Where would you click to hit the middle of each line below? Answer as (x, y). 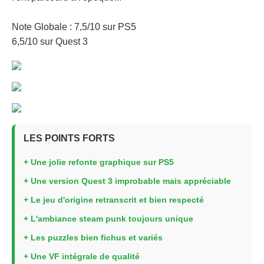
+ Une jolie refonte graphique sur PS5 (99, 162)
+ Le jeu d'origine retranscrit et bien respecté (114, 200)
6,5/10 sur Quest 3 (50, 42)
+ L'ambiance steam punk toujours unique (108, 219)
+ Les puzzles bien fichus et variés (93, 237)
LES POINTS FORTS (69, 138)
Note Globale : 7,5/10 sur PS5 (74, 27)
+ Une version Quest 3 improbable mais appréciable (127, 181)
